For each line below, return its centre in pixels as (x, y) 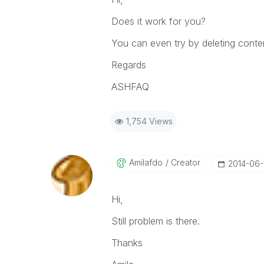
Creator (184, 162)
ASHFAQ (130, 87)
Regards (128, 65)
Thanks (127, 243)
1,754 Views (149, 121)
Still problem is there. (155, 221)
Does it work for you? (158, 21)
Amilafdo (146, 162)
